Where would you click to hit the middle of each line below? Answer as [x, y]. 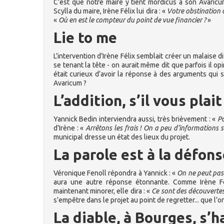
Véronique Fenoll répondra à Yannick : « [115, 173]
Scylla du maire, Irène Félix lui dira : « [110, 11]
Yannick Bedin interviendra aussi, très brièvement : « [135, 119]
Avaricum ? [70, 83]
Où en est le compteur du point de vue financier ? [132, 20]
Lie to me [85, 38]
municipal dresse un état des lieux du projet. [122, 137]
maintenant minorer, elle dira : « [103, 191]
